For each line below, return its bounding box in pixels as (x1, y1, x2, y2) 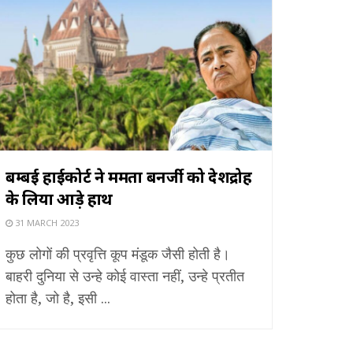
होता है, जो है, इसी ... (6, 288, 110, 307)
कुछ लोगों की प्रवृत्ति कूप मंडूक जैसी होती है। (6, 243, 230, 263)
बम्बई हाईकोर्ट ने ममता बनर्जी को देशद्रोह (6, 165, 252, 188)
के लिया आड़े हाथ (6, 188, 113, 210)
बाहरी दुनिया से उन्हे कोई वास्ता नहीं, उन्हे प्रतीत (6, 266, 244, 285)
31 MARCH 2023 (13, 216, 79, 229)
